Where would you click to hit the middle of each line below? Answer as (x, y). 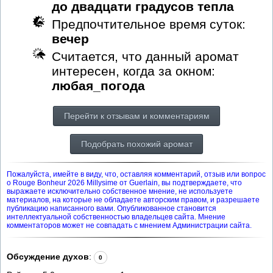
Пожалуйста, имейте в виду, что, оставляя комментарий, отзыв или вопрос (136, 174)
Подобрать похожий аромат (136, 144)
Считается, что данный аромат (145, 56)
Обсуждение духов (48, 256)
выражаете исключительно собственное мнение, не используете (120, 191)
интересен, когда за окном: (133, 71)
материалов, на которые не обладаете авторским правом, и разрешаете (133, 200)
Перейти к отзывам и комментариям (136, 115)
